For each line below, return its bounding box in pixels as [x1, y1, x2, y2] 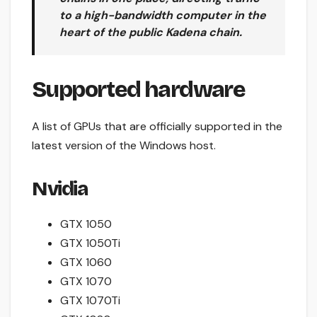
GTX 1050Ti [60, 236, 120, 251]
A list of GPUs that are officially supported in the [32, 119, 282, 134]
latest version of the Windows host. [32, 138, 216, 154]
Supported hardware [32, 76, 246, 104]
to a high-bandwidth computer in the [59, 8, 266, 23]
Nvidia [32, 177, 88, 202]
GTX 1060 [60, 255, 112, 270]
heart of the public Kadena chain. [59, 25, 242, 40]
